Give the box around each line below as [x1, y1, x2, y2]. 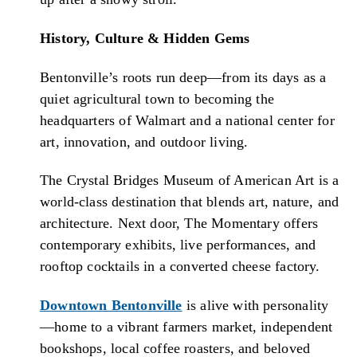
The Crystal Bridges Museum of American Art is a [40, 172, 339, 189]
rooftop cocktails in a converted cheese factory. [40, 258, 320, 275]
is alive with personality [186, 296, 329, 313]
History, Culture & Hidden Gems [40, 29, 250, 46]
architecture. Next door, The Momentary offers [40, 215, 319, 232]
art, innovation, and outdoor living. [40, 133, 249, 150]
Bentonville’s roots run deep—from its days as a [40, 69, 327, 85]
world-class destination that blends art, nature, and [40, 194, 339, 210]
